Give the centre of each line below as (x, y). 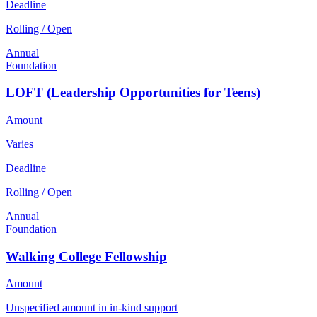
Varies (19, 144)
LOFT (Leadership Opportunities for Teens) (133, 93)
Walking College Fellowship (86, 256)
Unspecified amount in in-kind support (92, 308)
